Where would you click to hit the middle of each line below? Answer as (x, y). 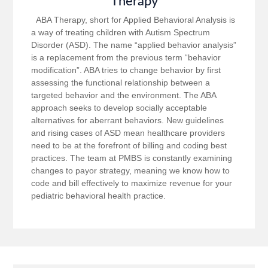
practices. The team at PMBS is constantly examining (132, 158)
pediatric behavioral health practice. (99, 196)
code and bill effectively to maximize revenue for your (132, 183)
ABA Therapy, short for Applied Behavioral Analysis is (133, 20)
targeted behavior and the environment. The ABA (124, 95)
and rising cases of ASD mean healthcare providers (128, 133)
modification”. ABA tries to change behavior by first (126, 70)
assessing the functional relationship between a (121, 83)
